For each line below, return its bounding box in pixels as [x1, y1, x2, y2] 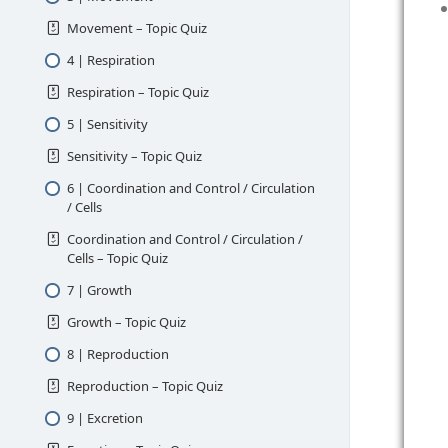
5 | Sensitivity [66, 114, 148, 133]
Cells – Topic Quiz [66, 248, 168, 267]
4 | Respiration [66, 50, 155, 69]
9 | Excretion [66, 408, 143, 427]
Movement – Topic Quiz [66, 18, 207, 37]
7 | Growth [66, 280, 132, 299]
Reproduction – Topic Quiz [66, 376, 223, 395]
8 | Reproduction [66, 344, 169, 363]
